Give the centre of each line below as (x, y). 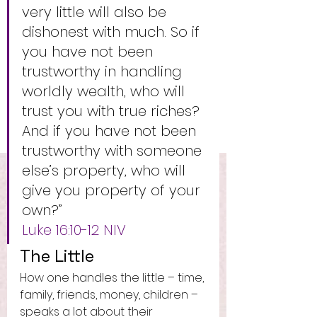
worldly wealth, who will (105, 91)
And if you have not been (111, 131)
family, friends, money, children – (110, 295)
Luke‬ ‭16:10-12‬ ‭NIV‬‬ (74, 230)
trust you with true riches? (113, 111)
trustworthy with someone (114, 151)
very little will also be (96, 12)
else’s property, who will (106, 171)
